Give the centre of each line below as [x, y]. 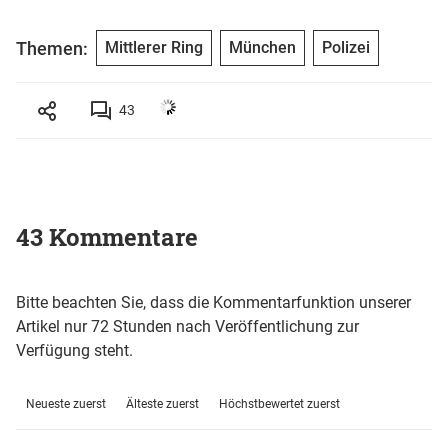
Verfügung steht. [74, 350]
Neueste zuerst [66, 403]
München [262, 48]
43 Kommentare [107, 236]
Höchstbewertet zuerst [279, 403]
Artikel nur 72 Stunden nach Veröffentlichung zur [187, 326]
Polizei [346, 48]
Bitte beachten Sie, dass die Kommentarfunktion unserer [213, 302]
